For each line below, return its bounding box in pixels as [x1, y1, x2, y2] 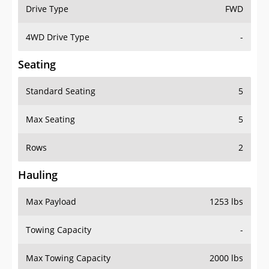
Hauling [18, 168, 58, 183]
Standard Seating [26, 85, 95, 97]
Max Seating [26, 113, 75, 125]
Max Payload [26, 196, 76, 208]
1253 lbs [210, 196, 243, 208]
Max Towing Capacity [26, 252, 110, 264]
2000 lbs [210, 252, 243, 264]
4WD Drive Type [26, 31, 89, 43]
